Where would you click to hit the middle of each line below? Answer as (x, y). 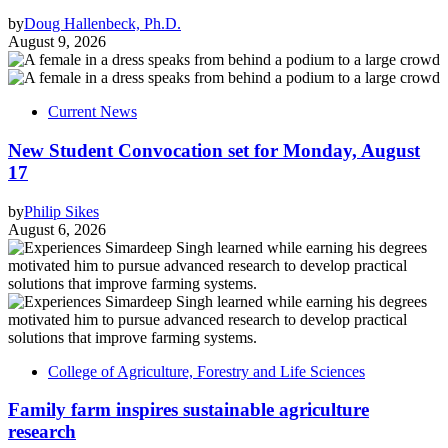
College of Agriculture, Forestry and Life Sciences (206, 371)
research (42, 432)
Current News (92, 112)
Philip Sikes (61, 211)
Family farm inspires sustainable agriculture (188, 410)
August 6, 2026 (57, 229)
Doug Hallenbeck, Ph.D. (102, 24)
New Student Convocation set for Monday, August (214, 150)
